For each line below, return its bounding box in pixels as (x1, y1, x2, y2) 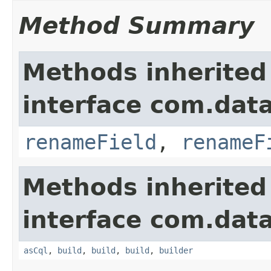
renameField (24, 129, 157, 154)
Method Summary (19, 11, 254, 39)
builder (159, 245, 193, 255)
